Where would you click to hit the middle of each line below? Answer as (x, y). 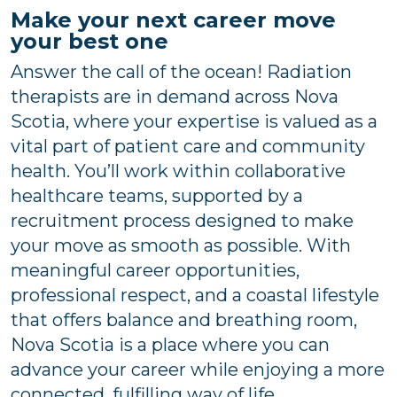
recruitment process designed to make (182, 220)
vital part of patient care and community (188, 146)
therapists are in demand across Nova (175, 96)
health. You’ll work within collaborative (178, 171)
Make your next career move (173, 19)
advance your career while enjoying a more (198, 369)
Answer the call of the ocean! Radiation (181, 71)
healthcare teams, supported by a (157, 195)
